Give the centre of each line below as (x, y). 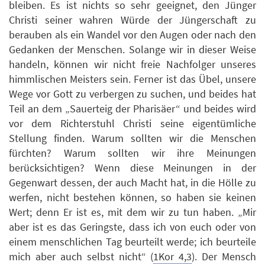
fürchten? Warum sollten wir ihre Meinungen (132, 153)
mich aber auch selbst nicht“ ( (81, 257)
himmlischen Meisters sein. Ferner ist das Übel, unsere (132, 79)
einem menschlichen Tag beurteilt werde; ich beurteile (132, 242)
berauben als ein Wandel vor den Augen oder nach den (132, 35)
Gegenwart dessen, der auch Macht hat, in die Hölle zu (132, 183)
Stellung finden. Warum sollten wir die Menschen (132, 138)
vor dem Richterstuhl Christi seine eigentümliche (132, 124)
